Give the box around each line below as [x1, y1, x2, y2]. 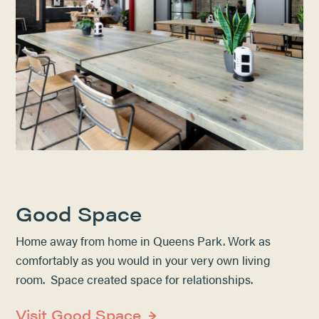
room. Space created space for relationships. [16, 270, 253, 288]
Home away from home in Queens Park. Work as [16, 231, 271, 249]
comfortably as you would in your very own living [16, 251, 271, 268]
